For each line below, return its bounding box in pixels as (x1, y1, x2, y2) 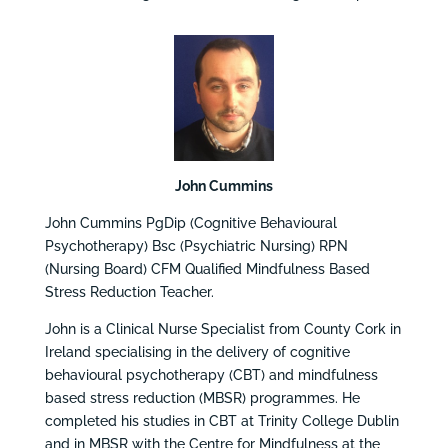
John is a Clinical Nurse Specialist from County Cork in (44, 320, 401, 337)
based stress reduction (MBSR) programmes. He (44, 389, 360, 406)
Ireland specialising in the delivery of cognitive (44, 343, 350, 360)
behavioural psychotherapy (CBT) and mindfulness (44, 366, 378, 383)
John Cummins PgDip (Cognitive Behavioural (44, 214, 337, 231)
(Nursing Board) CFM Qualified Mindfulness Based (44, 260, 370, 277)
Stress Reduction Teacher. (44, 283, 214, 300)
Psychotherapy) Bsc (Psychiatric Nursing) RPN (44, 237, 348, 254)
